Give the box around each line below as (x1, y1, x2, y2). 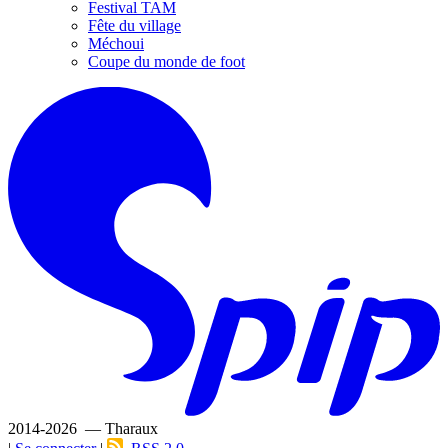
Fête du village (88, 16, 181, 34)
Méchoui (88, 34, 144, 52)
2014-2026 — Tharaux (8, 420, 158, 438)
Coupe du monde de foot (88, 52, 245, 70)
